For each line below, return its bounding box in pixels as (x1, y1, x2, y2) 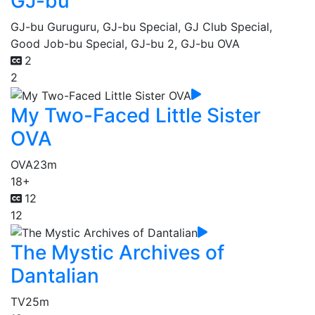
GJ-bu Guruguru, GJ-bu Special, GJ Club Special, (11, 20, 272, 34)
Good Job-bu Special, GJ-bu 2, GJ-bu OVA (11, 37, 240, 51)
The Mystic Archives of (11, 240, 224, 265)
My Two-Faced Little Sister (11, 103, 261, 127)
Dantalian (11, 264, 99, 288)
